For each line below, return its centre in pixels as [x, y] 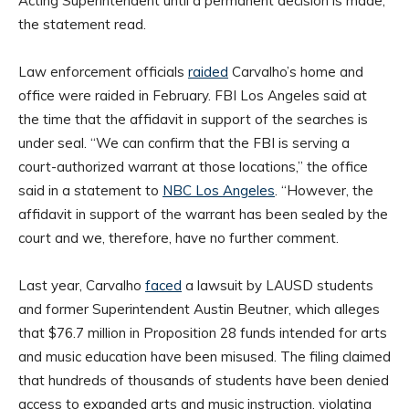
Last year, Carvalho [82, 286]
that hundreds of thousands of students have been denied [204, 381]
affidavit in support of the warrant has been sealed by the [203, 215]
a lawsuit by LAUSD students [278, 286]
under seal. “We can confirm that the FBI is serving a [184, 143]
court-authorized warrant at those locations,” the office [193, 167]
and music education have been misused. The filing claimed [204, 357]
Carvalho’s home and [296, 72]
